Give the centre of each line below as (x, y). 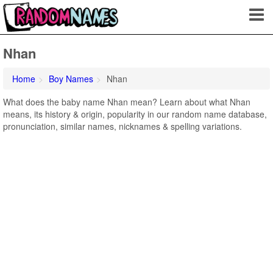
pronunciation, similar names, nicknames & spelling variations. (122, 126)
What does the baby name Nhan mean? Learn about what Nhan (127, 102)
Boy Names (71, 79)
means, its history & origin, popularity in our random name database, (135, 114)
